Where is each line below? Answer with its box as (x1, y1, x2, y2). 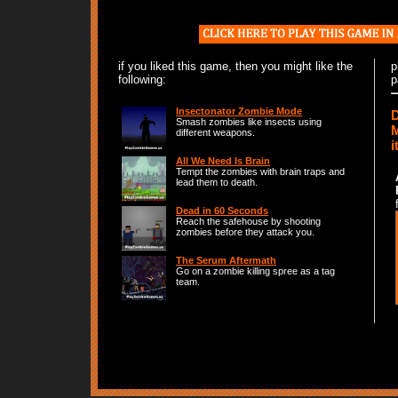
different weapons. (176, 127, 255, 138)
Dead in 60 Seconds (176, 205, 268, 216)
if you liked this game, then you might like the (118, 60, 353, 73)
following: (118, 73, 166, 86)
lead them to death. (176, 177, 258, 187)
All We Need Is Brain (176, 155, 270, 166)
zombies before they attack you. (176, 227, 314, 237)
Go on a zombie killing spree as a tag (176, 266, 335, 276)
